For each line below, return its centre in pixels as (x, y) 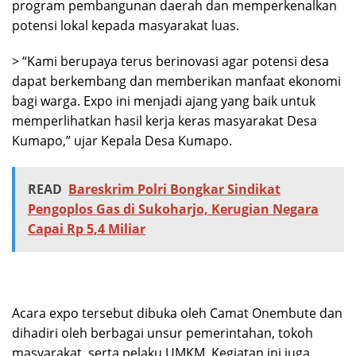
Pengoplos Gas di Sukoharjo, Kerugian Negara (173, 209)
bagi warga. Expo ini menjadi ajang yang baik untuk (164, 101)
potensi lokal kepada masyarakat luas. (126, 26)
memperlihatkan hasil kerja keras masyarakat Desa (164, 121)
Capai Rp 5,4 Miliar (87, 229)
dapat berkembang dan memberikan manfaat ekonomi (176, 81)
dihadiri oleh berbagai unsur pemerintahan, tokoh (163, 333)
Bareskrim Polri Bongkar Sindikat (174, 190)
